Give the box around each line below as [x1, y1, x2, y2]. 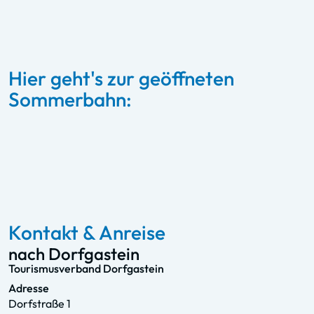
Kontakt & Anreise [8, 219, 165, 245]
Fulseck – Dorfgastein [25, 107, 188, 128]
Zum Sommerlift [32, 137, 114, 152]
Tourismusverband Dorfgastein [8, 261, 164, 275]
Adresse [8, 280, 49, 295]
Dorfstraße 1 [8, 296, 71, 310]
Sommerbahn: [8, 86, 132, 111]
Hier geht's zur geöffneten [8, 65, 234, 90]
